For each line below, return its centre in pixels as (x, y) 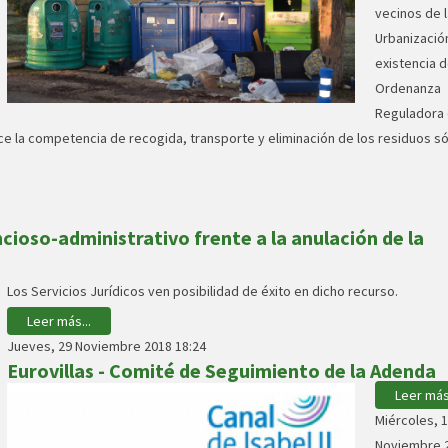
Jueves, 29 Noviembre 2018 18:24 (106, 346)
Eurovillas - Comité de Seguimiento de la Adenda (221, 370)
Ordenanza (408, 88)
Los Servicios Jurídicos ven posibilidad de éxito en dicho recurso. (202, 291)
